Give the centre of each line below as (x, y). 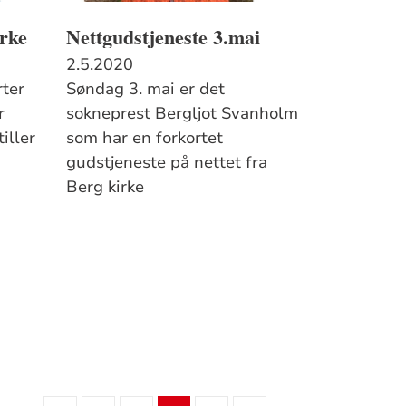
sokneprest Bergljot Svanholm (182, 113)
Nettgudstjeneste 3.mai (163, 36)
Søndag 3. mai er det (145, 88)
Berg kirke (105, 186)
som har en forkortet (144, 137)
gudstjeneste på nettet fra (166, 162)
